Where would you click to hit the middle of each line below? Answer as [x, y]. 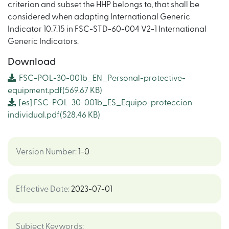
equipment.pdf [35, 90]
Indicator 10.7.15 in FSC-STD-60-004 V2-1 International [107, 29]
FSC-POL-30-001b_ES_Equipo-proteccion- [115, 103]
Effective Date [42, 189]
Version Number [45, 152]
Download [32, 62]
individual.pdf [34, 115]
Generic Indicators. [43, 41]
